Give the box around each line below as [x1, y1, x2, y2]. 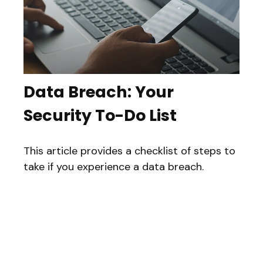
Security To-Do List [23, 104, 177, 127]
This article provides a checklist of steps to [23, 144, 235, 159]
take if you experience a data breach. [23, 160, 204, 174]
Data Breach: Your [23, 81, 174, 103]
